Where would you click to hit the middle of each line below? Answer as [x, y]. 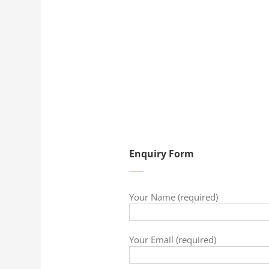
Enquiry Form [161, 154]
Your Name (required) [173, 197]
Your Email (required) [172, 240]
